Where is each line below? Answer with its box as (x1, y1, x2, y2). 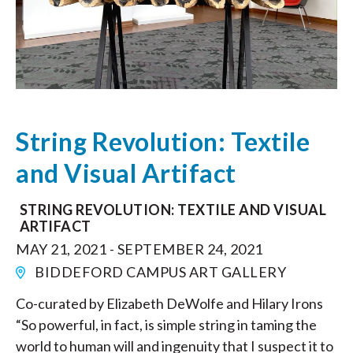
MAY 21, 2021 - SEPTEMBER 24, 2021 (16, 240, 263, 258)
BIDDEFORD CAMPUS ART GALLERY (32, 263, 286, 281)
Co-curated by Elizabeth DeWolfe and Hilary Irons (16, 295, 323, 313)
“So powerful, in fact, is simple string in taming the (16, 316, 317, 334)
